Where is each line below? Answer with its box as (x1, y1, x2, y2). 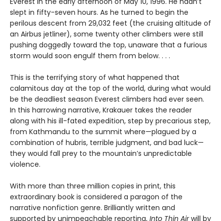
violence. (10, 159, 40, 169)
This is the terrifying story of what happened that (10, 72, 180, 82)
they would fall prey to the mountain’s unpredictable (10, 148, 192, 158)
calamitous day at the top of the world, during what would (10, 83, 211, 93)
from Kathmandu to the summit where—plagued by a (10, 126, 196, 137)
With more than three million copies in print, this (10, 181, 176, 191)
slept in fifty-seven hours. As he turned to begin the (10, 7, 188, 17)
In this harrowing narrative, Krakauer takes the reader (10, 105, 192, 115)
